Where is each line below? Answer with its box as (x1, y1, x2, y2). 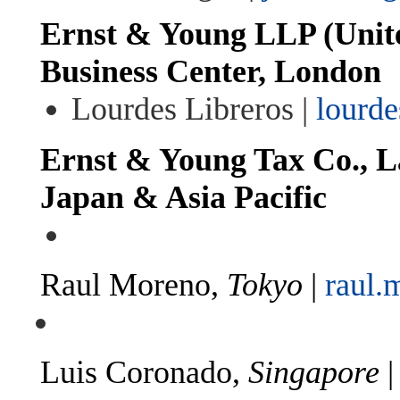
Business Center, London (40, 54, 381, 90)
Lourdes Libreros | (71, 91, 316, 128)
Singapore (248, 354, 379, 391)
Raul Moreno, (40, 267, 227, 304)
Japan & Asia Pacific (40, 179, 327, 215)
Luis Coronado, (40, 354, 248, 391)
